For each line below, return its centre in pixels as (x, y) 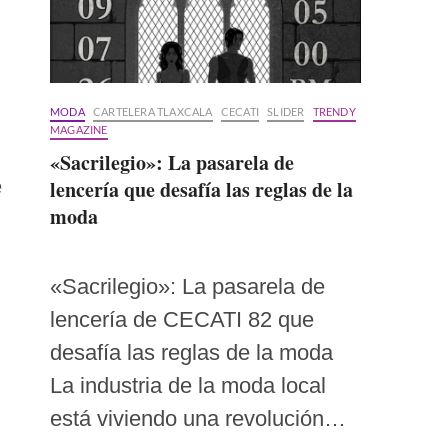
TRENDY (334, 111)
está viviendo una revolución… (198, 418)
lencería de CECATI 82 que (182, 319)
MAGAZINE (79, 129)
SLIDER (286, 111)
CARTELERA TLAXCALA (153, 111)
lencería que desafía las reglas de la (201, 189)
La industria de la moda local (188, 385)
